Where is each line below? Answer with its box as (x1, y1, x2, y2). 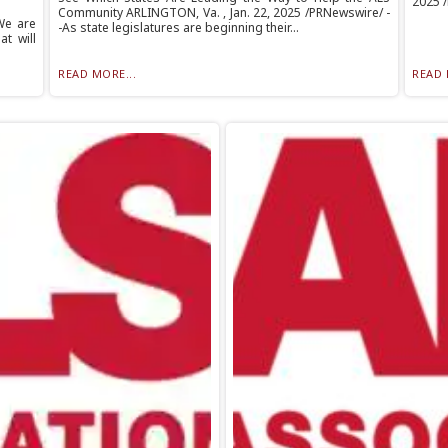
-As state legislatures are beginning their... (57, 18, 299, 36)
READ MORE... (57, 65, 137, 81)
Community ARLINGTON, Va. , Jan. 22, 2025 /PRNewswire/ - (57, 3, 391, 21)
